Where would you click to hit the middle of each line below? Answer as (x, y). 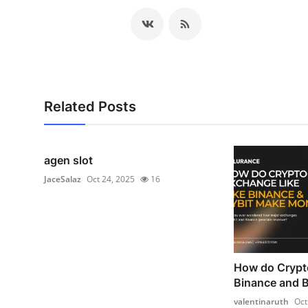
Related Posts (90, 107)
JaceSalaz (63, 179)
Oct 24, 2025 (111, 179)
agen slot (68, 160)
